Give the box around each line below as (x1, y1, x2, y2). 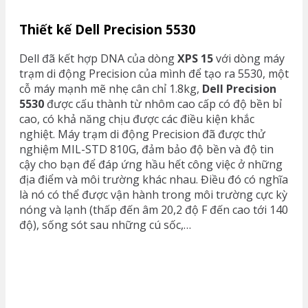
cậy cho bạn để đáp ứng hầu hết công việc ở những (19, 157, 283, 173)
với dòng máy (213, 51, 285, 67)
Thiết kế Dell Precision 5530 (19, 21, 196, 38)
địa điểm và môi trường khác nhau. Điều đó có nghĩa (19, 172, 288, 188)
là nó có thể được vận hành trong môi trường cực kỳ (19, 187, 287, 203)
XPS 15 (177, 51, 213, 67)
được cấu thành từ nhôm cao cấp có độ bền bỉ (44, 96, 282, 112)
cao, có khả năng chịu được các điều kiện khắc (19, 111, 254, 127)
